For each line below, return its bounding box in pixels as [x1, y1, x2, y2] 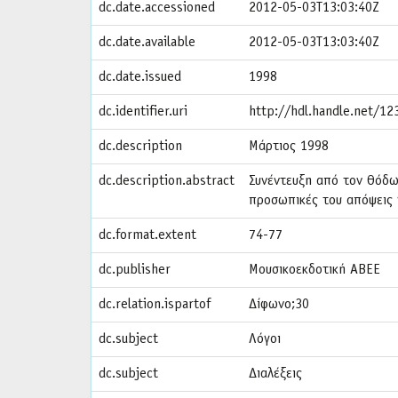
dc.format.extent [99, 228, 196, 243]
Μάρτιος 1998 [249, 139, 329, 154]
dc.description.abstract [99, 174, 235, 188]
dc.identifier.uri [99, 105, 187, 119]
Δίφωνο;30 [249, 298, 309, 312]
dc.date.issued [99, 70, 181, 84]
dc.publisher [99, 263, 171, 277]
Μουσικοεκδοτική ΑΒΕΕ [249, 263, 380, 277]
